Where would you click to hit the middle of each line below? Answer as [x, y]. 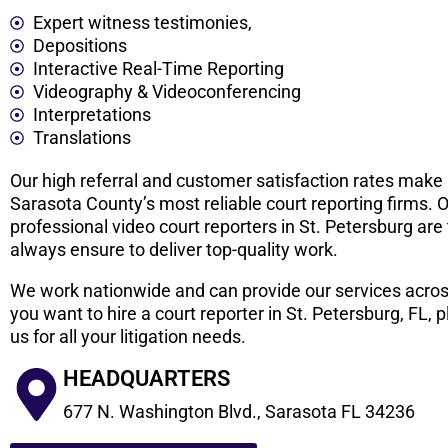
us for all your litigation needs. [128, 337]
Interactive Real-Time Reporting [158, 69]
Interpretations [91, 115]
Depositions [79, 46]
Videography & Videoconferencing [166, 92]
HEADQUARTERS [146, 379]
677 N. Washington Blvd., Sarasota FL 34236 [239, 412]
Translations [81, 138]
